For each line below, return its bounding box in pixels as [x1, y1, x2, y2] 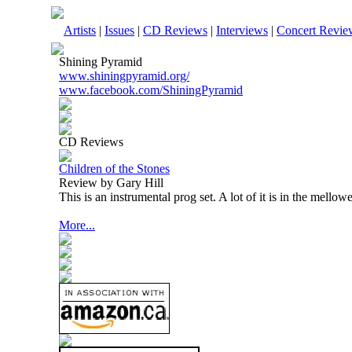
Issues [104, 24, 134, 37]
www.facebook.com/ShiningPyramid [59, 83, 243, 97]
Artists [64, 24, 96, 37]
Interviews [216, 24, 268, 37]
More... [59, 218, 95, 232]
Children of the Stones [59, 162, 170, 175]
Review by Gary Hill [59, 176, 163, 189]
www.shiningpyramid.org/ [59, 69, 189, 82]
